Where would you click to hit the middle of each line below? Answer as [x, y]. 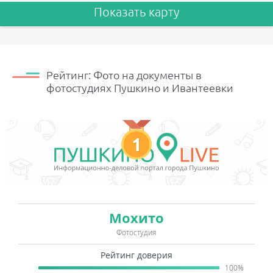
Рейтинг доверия [136, 255]
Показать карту [136, 12]
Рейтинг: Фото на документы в [124, 75]
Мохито [136, 218]
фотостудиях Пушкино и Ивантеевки [140, 88]
